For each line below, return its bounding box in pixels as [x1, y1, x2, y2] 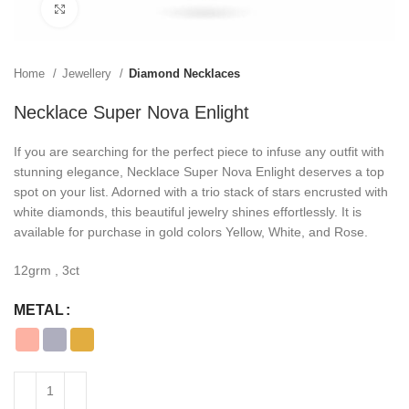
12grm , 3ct [14, 263, 79, 278]
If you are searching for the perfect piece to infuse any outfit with [14, 144, 384, 159]
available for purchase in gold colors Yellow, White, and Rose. [14, 225, 368, 239]
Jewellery [62, 67, 115, 80]
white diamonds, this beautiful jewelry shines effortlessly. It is [14, 204, 362, 219]
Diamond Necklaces [129, 67, 240, 80]
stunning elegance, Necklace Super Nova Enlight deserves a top [14, 164, 384, 179]
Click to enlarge [78, 2, 166, 16]
